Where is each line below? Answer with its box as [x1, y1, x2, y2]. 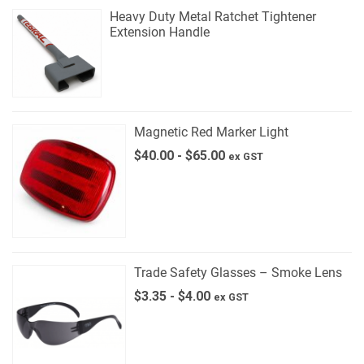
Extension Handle [109, 24, 210, 40]
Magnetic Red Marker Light [134, 124, 288, 141]
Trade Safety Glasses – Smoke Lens [134, 265, 342, 281]
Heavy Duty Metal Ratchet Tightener [109, 8, 316, 24]
